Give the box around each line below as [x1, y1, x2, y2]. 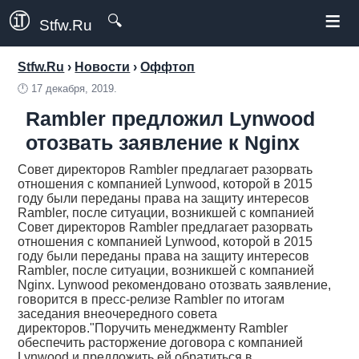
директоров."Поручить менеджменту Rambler [18, 321, 288, 335]
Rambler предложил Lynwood [26, 107, 316, 130]
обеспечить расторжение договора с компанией [18, 336, 304, 349]
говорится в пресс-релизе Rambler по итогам [18, 292, 285, 306]
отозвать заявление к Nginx [26, 131, 301, 154]
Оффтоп [140, 60, 196, 74]
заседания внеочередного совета [18, 307, 218, 321]
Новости [75, 60, 131, 74]
